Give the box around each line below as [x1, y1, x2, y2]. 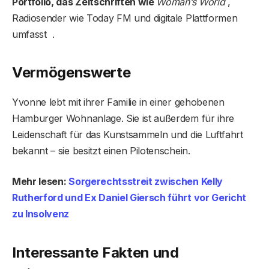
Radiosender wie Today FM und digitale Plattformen [12, 12, 238, 25]
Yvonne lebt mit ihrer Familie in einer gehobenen [12, 96, 225, 109]
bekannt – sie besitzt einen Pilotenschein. [12, 145, 190, 157]
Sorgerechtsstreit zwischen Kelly [68, 175, 223, 188]
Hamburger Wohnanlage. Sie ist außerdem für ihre [12, 112, 234, 125]
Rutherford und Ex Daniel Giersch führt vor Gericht [12, 192, 246, 204]
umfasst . [12, 28, 55, 41]
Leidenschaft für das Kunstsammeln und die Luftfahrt [12, 128, 243, 141]
